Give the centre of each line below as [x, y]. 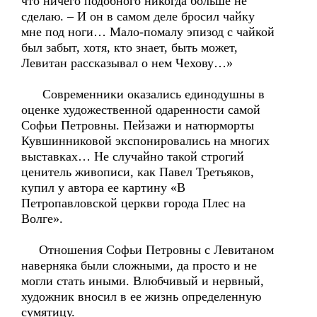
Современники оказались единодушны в [143, 94]
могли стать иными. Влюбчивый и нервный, [143, 281]
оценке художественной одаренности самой [141, 110]
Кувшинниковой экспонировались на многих [145, 141]
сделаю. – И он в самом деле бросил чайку [138, 16]
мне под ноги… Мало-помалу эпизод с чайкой [148, 32]
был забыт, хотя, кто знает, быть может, [129, 47]
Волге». [42, 219]
